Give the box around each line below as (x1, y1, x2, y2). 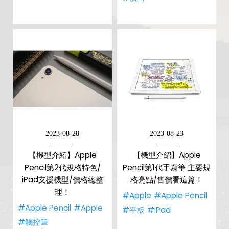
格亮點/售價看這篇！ (130, 174, 203, 185)
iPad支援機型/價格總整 (21, 174, 103, 185)
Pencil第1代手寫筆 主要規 (123, 162, 211, 173)
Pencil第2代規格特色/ (24, 162, 101, 173)
